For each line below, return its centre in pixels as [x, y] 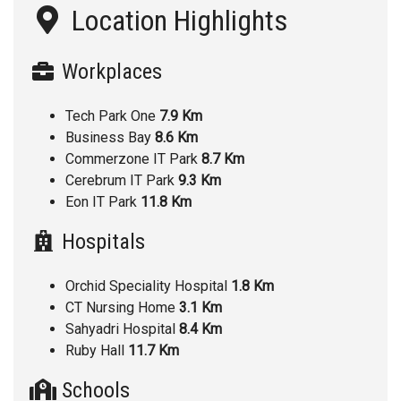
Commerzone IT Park [133, 158]
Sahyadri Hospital [122, 328]
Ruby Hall [97, 350]
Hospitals [101, 241]
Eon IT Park [103, 201]
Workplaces [109, 71]
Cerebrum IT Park [122, 180]
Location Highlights [176, 20]
